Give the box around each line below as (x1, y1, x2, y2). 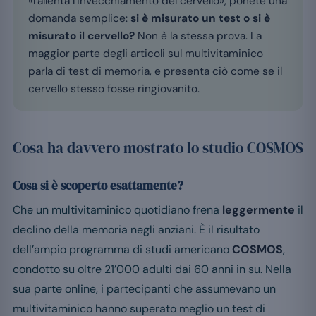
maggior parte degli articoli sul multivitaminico (28, 47, 263, 61)
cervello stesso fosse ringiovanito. (28, 82, 200, 97)
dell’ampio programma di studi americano (13, 242, 232, 257)
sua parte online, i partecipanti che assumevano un (13, 281, 276, 297)
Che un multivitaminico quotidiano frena (13, 202, 222, 218)
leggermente (222, 202, 295, 218)
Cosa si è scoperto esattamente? (13, 177, 183, 195)
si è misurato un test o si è (130, 11, 270, 26)
